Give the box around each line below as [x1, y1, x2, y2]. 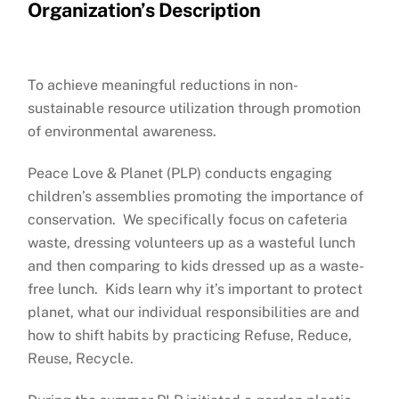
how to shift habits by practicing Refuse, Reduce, [28, 327, 353, 345]
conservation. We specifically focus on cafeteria [28, 211, 348, 229]
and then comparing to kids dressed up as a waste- [28, 257, 365, 275]
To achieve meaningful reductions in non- [28, 77, 299, 94]
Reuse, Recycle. [28, 350, 134, 368]
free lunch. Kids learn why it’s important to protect [28, 281, 363, 298]
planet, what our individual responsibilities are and [28, 304, 361, 322]
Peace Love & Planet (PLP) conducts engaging [28, 165, 333, 183]
